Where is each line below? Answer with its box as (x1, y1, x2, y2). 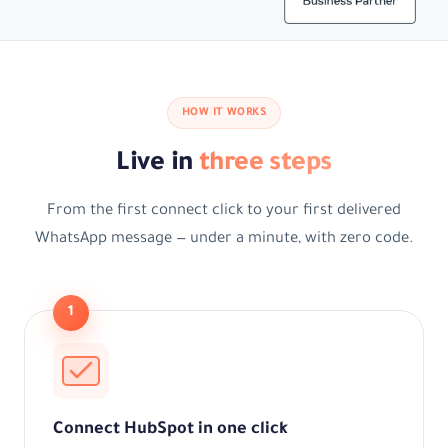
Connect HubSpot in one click (53, 421, 288, 441)
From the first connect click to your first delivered (47, 203, 401, 221)
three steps (198, 151, 332, 180)
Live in (116, 151, 199, 180)
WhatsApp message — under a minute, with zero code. (35, 231, 413, 249)
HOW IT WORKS (181, 107, 267, 120)
